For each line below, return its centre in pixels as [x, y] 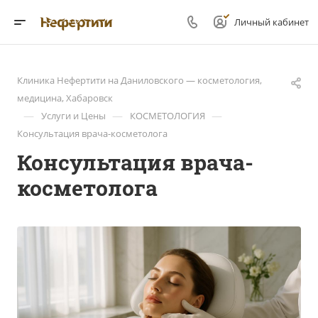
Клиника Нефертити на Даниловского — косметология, [139, 80]
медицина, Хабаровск [65, 98]
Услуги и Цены [73, 116]
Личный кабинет [272, 22]
